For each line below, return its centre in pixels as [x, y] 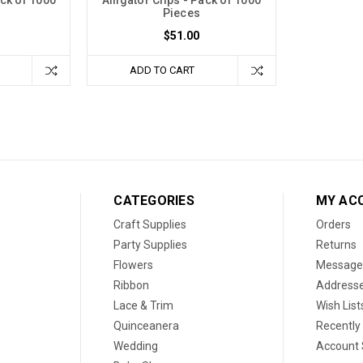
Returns [336, 244]
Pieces [181, 13]
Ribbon [132, 285]
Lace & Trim [144, 305]
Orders [333, 224]
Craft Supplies [150, 224]
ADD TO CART [162, 70]
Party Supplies [151, 244]
